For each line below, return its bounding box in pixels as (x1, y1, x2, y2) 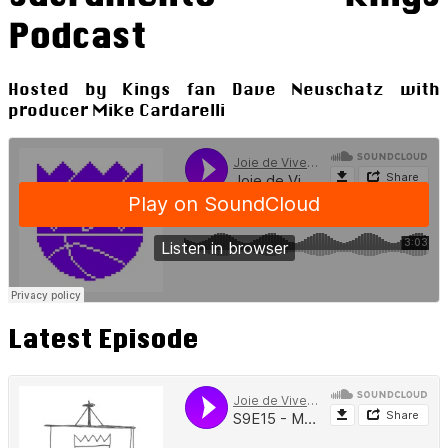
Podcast (8, 16, 146, 57)
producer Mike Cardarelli (8, 99, 225, 120)
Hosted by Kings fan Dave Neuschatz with (8, 78, 440, 99)
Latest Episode (8, 323, 198, 354)
